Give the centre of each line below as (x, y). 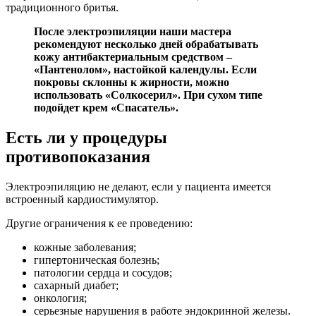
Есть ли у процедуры (86, 137)
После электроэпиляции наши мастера (133, 32)
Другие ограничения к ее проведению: (99, 223)
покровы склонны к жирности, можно (132, 83)
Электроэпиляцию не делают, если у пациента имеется (138, 186)
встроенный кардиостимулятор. (82, 199)
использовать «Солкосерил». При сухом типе (148, 95)
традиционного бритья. (62, 8)
